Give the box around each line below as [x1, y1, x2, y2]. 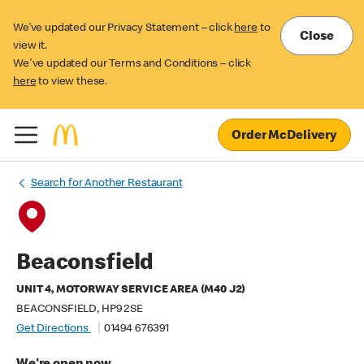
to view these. [36, 76, 108, 88]
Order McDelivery [232, 129, 337, 143]
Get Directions [16, 323, 91, 335]
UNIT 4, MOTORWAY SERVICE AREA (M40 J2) [16, 284, 246, 296]
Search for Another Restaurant [31, 178, 183, 189]
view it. [13, 41, 47, 52]
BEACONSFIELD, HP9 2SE [16, 304, 143, 315]
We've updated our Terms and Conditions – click [13, 58, 252, 70]
